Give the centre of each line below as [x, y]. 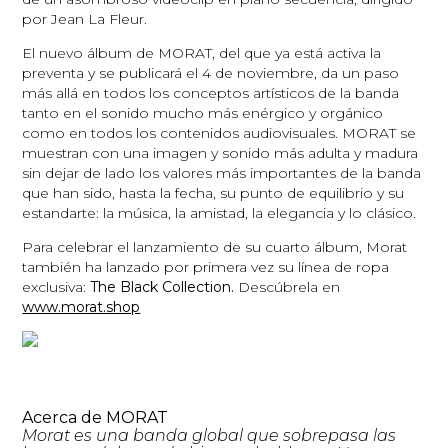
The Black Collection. [164, 286]
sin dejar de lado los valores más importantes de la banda [222, 172]
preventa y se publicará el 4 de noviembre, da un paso [211, 72]
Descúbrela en [289, 286]
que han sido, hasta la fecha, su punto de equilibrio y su [213, 192]
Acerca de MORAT [95, 417]
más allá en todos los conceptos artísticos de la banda [211, 92]
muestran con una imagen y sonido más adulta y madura [220, 152]
